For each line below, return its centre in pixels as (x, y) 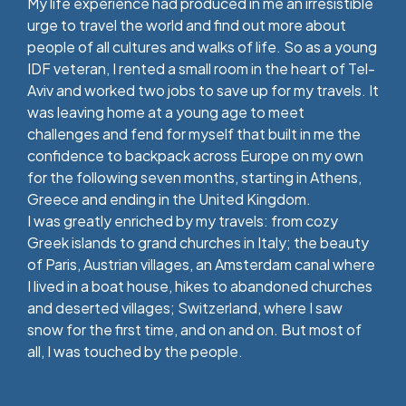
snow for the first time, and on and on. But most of (194, 329)
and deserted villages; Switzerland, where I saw (185, 307)
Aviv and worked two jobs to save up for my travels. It (203, 90)
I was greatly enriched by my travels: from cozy (183, 220)
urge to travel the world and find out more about (187, 24)
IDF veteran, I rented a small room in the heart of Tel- (201, 68)
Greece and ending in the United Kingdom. (169, 198)
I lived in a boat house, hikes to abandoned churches (200, 285)
